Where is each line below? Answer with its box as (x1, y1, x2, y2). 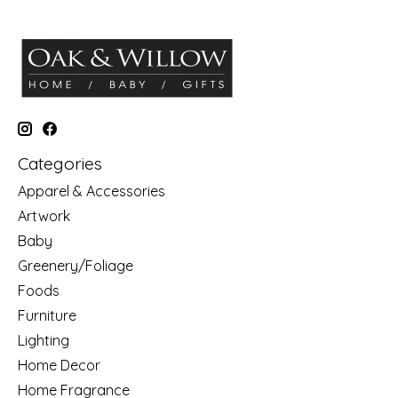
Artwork (18, 207, 70, 226)
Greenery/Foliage (18, 257, 133, 275)
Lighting (18, 331, 69, 350)
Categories (18, 152, 102, 174)
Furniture (18, 306, 76, 325)
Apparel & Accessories (18, 182, 165, 201)
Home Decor (18, 356, 100, 375)
